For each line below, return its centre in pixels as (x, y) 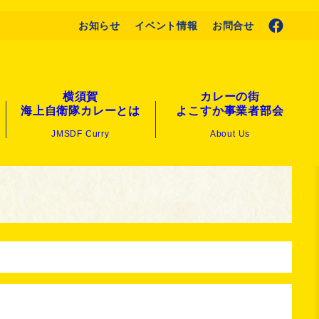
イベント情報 (166, 26)
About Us (230, 134)
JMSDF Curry (80, 134)
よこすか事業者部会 (230, 111)
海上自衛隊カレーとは (80, 111)
